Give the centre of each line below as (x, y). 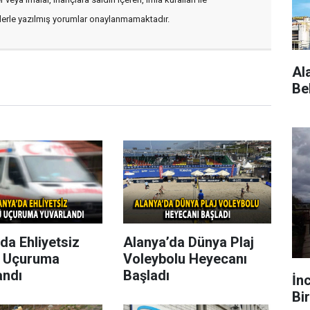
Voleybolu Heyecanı (185, 258)
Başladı (146, 275)
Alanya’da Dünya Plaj (188, 242)
